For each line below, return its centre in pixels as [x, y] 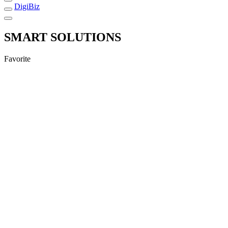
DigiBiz [27, 6]
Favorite [17, 59]
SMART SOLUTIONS [63, 37]
